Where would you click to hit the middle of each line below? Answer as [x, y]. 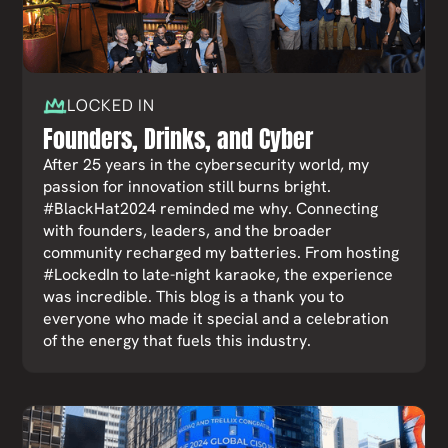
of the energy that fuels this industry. [177, 340]
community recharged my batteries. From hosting [221, 252]
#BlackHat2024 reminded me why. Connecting [211, 208]
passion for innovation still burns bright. [187, 186]
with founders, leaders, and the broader [188, 230]
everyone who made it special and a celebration [216, 318]
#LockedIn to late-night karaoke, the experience [218, 274]
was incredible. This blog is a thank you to [194, 296]
